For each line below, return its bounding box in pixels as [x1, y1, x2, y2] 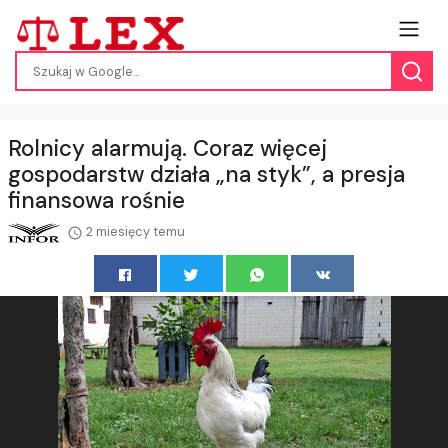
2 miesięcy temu [83, 223, 186, 241]
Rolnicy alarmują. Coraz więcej [8, 134, 327, 164]
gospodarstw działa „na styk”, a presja [8, 160, 405, 190]
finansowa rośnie [8, 186, 185, 216]
